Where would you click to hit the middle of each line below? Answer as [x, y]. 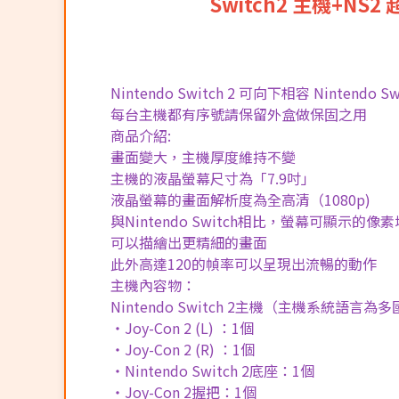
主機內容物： [153, 285]
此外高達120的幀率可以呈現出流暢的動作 [244, 263]
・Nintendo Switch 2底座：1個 [212, 370]
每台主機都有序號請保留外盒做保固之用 [239, 114]
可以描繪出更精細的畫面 [189, 242]
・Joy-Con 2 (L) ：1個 [182, 327]
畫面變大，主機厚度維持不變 [203, 156]
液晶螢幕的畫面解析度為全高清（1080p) [240, 199]
